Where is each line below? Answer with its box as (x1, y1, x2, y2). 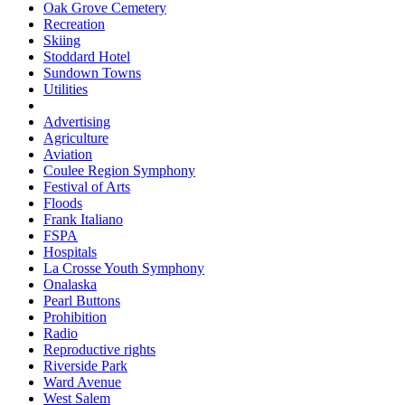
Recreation (43, 15, 105, 32)
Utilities (43, 80, 88, 97)
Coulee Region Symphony (43, 162, 195, 178)
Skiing (43, 32, 80, 48)
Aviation (43, 146, 92, 162)
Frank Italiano (43, 211, 123, 227)
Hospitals (43, 243, 97, 259)
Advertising (43, 113, 110, 129)
